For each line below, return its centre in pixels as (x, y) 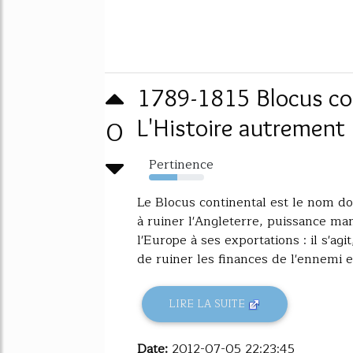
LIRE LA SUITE (209, 304)
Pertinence (181, 164)
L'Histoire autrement (241, 127)
